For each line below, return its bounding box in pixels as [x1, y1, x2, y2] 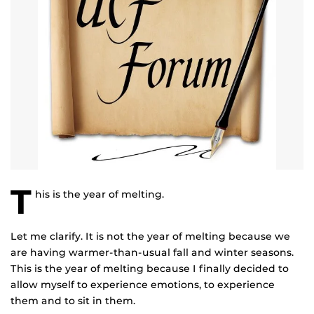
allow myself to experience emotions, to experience [11, 278, 275, 292]
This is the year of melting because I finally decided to [11, 262, 289, 275]
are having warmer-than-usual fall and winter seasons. [11, 246, 294, 259]
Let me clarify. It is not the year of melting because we [11, 230, 290, 243]
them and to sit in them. [11, 294, 135, 308]
